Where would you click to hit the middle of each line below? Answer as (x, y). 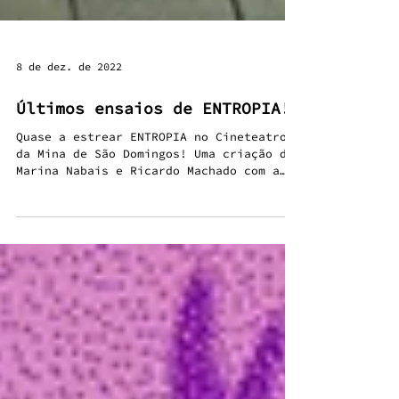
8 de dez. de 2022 (69, 102)
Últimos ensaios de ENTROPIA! (153, 144)
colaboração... (66, 223)
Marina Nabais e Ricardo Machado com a (148, 206)
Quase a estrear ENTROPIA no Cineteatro (151, 172)
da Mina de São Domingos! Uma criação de (155, 189)
